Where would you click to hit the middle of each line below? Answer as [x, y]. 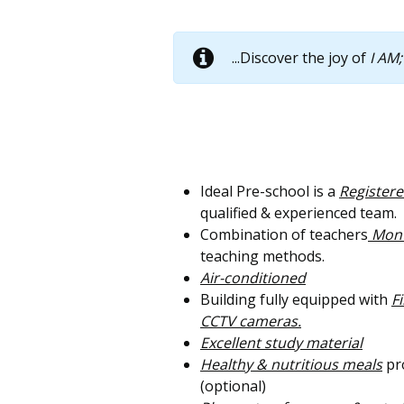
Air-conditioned [253, 277]
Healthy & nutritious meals [291, 364]
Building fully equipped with [296, 299]
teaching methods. [262, 256]
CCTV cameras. [251, 321]
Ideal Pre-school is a [270, 191]
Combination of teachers [284, 234]
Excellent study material [281, 342]
